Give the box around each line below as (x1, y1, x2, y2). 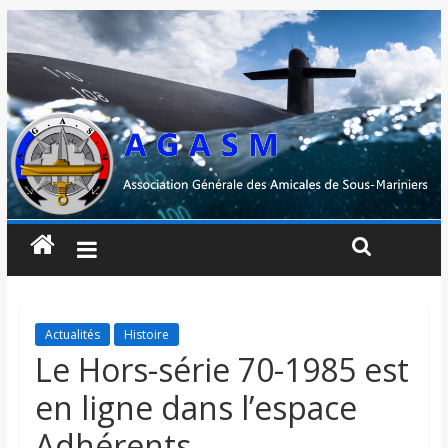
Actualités (44, 326, 100, 344)
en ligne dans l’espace (34, 386, 357, 430)
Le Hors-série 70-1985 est (34, 348, 409, 392)
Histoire (123, 326, 169, 344)
